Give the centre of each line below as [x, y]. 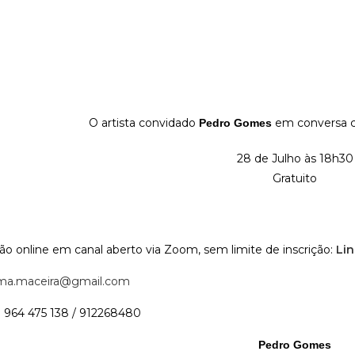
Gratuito [295, 178]
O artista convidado [143, 123]
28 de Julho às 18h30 [295, 158]
